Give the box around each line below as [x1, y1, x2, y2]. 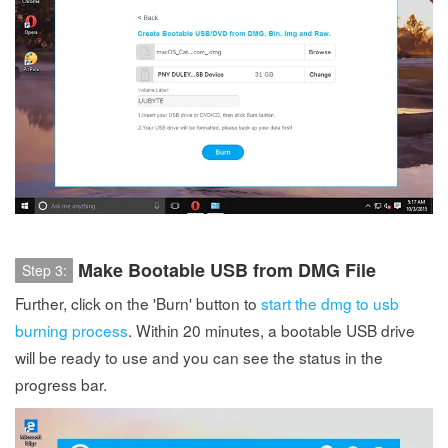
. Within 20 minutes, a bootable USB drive [128, 318, 415, 341]
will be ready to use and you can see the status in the [15, 345, 383, 368]
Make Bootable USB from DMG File [78, 256, 376, 283]
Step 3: [21, 259, 67, 280]
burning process [15, 318, 128, 341]
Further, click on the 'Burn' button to [15, 291, 261, 314]
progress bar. [15, 372, 107, 395]
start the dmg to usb [261, 291, 399, 314]
